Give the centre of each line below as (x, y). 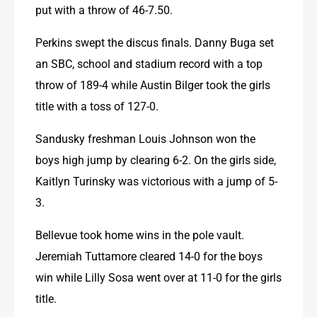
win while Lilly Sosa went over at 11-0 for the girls (158, 277)
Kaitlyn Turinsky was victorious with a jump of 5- (156, 180)
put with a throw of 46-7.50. (104, 9)
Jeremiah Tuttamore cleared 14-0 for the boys (149, 255)
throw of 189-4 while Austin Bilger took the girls (153, 84)
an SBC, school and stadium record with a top (149, 63)
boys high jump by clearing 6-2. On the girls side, (156, 159)
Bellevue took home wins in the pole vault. (140, 234)
